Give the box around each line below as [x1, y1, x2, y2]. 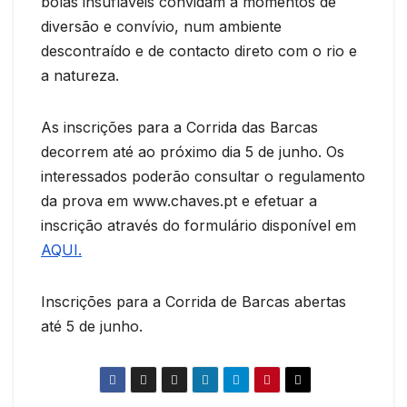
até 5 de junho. [41, 316, 143, 335]
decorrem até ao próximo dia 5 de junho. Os [41, 142, 344, 161]
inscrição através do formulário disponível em [41, 215, 356, 234]
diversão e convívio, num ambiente [41, 16, 282, 35]
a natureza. [41, 65, 119, 84]
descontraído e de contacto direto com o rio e [41, 41, 357, 60]
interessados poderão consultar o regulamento [41, 166, 365, 185]
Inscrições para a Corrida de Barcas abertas [41, 292, 346, 311]
